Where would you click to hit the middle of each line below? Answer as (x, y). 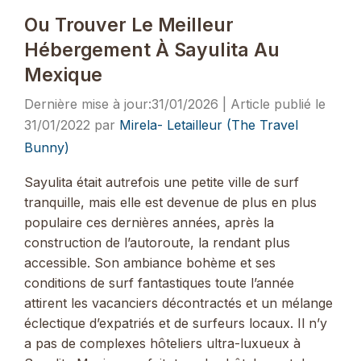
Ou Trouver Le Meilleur (129, 25)
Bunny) (47, 147)
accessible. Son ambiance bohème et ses (150, 263)
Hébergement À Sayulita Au (152, 50)
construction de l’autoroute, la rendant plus (157, 243)
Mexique (64, 75)
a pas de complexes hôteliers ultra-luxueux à (162, 344)
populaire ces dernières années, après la (149, 223)
